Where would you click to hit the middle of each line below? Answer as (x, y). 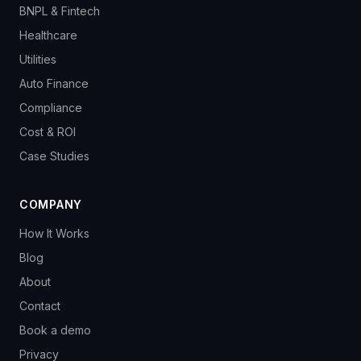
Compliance (51, 108)
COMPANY (51, 204)
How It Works (54, 233)
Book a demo (55, 330)
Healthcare (48, 35)
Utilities (38, 59)
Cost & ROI (48, 132)
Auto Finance (54, 83)
